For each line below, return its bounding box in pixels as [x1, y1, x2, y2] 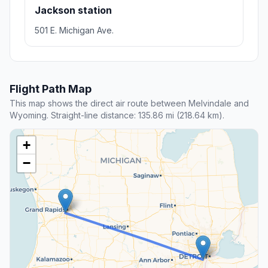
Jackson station [35, 4, 112, 17]
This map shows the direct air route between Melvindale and [10, 98, 249, 109]
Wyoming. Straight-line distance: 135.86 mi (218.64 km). [10, 110, 224, 121]
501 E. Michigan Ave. [35, 25, 114, 36]
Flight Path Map [10, 83, 92, 96]
